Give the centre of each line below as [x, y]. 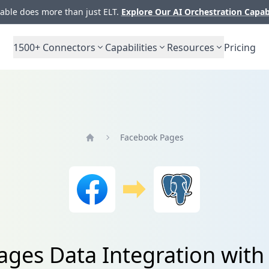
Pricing [240, 47]
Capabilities [131, 47]
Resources [191, 47]
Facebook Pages [152, 137]
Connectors [68, 47]
